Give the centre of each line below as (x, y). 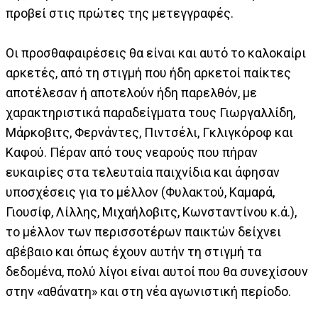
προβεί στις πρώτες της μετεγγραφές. (120, 13)
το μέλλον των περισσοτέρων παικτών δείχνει (143, 232)
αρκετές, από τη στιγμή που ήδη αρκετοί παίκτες (148, 73)
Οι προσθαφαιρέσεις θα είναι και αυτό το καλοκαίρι (156, 53)
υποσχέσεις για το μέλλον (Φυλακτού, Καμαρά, (140, 192)
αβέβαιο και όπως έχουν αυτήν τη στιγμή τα (133, 252)
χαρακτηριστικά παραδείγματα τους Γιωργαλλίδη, (150, 113)
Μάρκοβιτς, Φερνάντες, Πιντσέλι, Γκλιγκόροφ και (149, 133)
